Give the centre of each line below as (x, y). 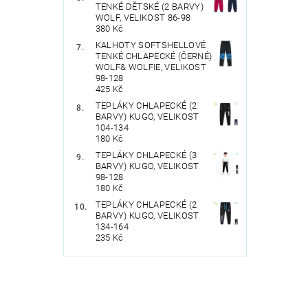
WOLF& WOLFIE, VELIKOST (151, 67)
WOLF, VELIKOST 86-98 (143, 18)
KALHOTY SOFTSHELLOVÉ (151, 45)
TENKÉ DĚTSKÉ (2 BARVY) (149, 7)
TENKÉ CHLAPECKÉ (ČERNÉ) (154, 56)
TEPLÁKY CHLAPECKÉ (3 (146, 155)
